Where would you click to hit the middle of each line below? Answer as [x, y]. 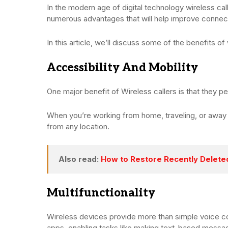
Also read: [80, 159]
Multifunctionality [101, 193]
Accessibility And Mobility [122, 67]
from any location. [78, 126]
